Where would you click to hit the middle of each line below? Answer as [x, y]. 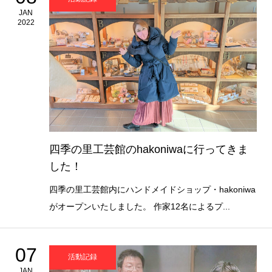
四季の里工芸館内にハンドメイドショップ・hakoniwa [152, 189]
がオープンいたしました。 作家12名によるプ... [139, 206]
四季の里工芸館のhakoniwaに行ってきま [148, 149]
